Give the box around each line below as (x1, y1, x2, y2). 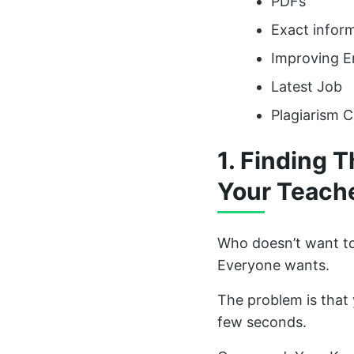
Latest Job (271, 78, 342, 95)
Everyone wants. (217, 257, 330, 273)
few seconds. (217, 314, 307, 330)
